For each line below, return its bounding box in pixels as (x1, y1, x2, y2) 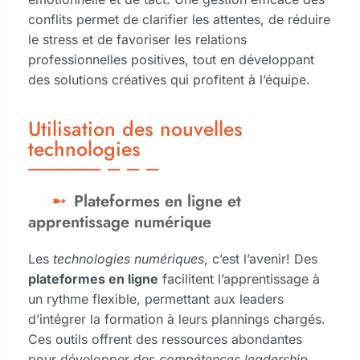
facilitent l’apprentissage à (158, 271, 320, 288)
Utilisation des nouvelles (28, 114, 243, 144)
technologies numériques (53, 251, 204, 268)
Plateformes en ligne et (74, 190, 241, 214)
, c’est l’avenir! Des (204, 251, 317, 268)
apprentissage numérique (28, 211, 211, 235)
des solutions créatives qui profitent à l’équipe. (28, 72, 310, 88)
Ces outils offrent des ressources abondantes (28, 331, 302, 348)
